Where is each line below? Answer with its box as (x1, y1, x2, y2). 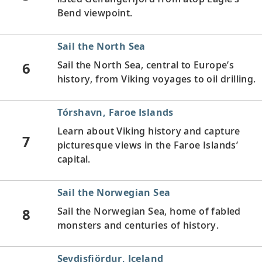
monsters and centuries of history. (57, 218, 219, 232)
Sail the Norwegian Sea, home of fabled (57, 204, 241, 218)
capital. (57, 152, 91, 166)
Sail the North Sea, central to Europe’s (57, 58, 235, 71)
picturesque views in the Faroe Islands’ (57, 138, 239, 151)
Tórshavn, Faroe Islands (57, 105, 174, 119)
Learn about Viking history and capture (57, 124, 240, 137)
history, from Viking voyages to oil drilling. (57, 72, 256, 85)
